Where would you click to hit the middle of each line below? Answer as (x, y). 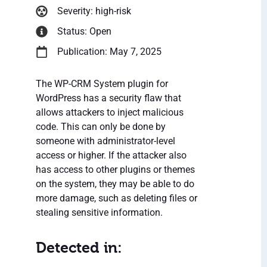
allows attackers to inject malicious (110, 113)
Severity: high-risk (94, 11)
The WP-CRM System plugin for (102, 84)
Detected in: (79, 248)
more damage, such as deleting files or (117, 198)
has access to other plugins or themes (115, 170)
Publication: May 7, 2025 (109, 52)
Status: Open (84, 32)
